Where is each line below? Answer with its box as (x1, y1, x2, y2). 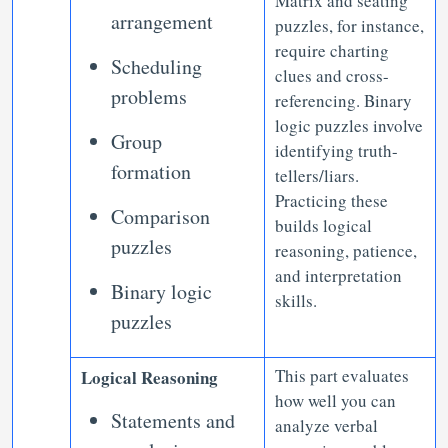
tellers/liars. (275, 164, 359, 187)
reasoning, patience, (275, 239, 417, 262)
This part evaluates (275, 364, 409, 387)
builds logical (275, 214, 372, 237)
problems (111, 83, 187, 110)
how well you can (275, 389, 396, 412)
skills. (275, 289, 317, 312)
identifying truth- (275, 139, 398, 162)
